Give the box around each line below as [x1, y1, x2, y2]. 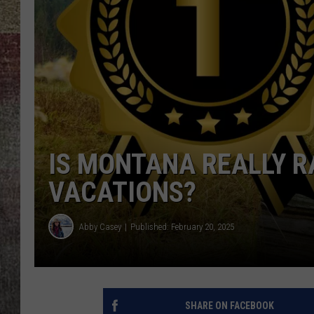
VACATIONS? [48, 176, 196, 210]
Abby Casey [79, 221, 121, 232]
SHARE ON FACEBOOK [184, 300, 274, 312]
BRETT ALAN [254, 22, 306, 34]
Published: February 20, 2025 [130, 221, 234, 232]
